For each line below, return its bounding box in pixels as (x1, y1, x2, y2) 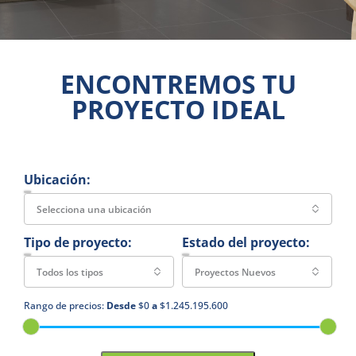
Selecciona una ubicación (37, 203, 152, 216)
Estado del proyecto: (182, 234, 310, 251)
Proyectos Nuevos (195, 265, 276, 279)
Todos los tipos (37, 265, 103, 279)
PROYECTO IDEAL (71, 92, 285, 126)
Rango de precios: (24, 299, 104, 312)
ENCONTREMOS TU (60, 67, 296, 101)
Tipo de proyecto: (24, 234, 132, 251)
